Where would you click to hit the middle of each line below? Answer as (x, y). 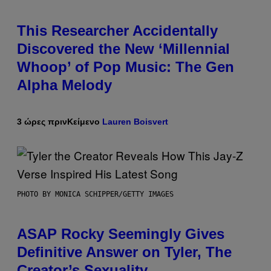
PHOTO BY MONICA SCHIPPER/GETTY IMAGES (95, 194)
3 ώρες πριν (42, 122)
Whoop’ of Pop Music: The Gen (126, 67)
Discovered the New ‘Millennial (123, 49)
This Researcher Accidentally (117, 31)
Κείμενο (85, 122)
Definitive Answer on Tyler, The (124, 252)
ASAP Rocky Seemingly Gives (121, 234)
